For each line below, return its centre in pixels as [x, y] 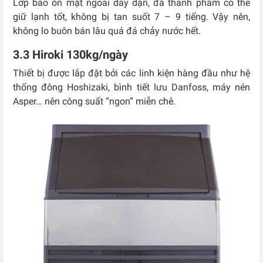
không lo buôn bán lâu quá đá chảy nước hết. [107, 31]
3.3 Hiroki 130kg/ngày [70, 55]
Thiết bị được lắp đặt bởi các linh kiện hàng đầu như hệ [131, 73]
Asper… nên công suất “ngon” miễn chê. [94, 102]
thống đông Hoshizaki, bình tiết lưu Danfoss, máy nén [131, 87]
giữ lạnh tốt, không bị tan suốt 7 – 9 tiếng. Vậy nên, [131, 17]
